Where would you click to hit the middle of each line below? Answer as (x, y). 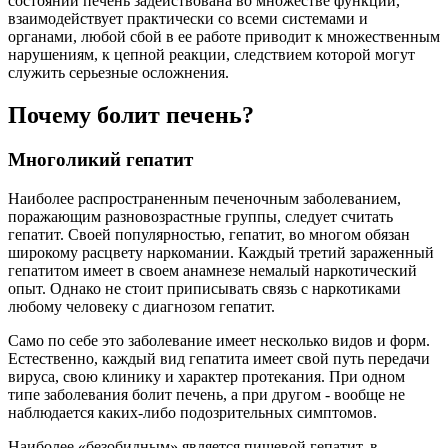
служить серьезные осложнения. (118, 72)
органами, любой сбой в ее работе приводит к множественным (224, 36)
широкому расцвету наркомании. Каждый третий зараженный (221, 252)
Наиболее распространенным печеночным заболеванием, (204, 198)
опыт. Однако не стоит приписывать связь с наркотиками (204, 288)
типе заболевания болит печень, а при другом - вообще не (206, 394)
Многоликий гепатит (100, 159)
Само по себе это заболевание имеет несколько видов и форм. (219, 340)
